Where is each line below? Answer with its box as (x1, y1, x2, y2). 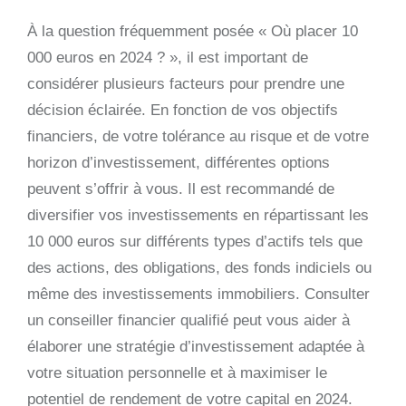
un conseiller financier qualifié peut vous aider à (27, 311, 350, 329)
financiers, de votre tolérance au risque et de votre (27, 127, 369, 145)
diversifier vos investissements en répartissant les (27, 206, 369, 224)
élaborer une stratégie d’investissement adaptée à (27, 337, 364, 355)
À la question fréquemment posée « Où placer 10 (27, 22, 358, 40)
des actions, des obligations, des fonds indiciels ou (27, 258, 372, 276)
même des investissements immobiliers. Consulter (27, 285, 370, 303)
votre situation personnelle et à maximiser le (27, 363, 327, 382)
